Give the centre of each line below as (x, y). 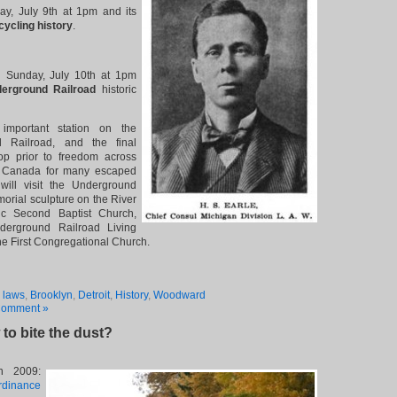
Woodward (179, 295)
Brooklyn (51, 295)
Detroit (94, 295)
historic (117, 90)
